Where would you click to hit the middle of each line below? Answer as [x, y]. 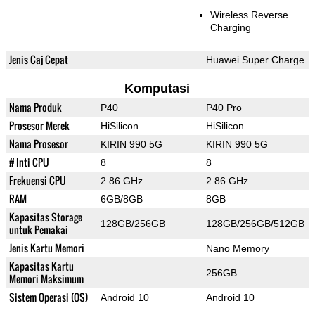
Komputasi [157, 89]
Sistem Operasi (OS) [48, 297]
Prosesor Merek [39, 126]
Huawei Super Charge [255, 60]
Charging [230, 28]
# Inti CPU [29, 162]
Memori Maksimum [46, 279]
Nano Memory [237, 249]
